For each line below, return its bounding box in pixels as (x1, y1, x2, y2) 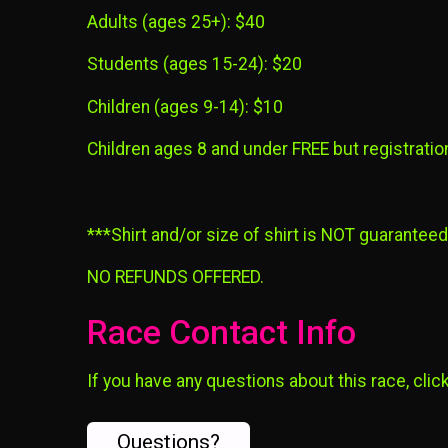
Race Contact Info (87, 313, 356, 353)
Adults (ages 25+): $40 (87, 11, 265, 32)
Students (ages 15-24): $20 (87, 54, 302, 75)
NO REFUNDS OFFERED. (87, 267, 264, 288)
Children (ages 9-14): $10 (87, 96, 283, 117)
